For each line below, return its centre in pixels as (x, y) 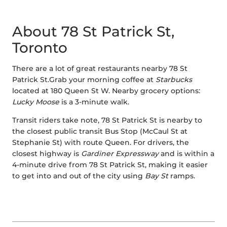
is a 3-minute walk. (94, 102)
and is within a (186, 154)
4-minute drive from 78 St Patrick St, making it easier (110, 165)
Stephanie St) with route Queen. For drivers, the (101, 143)
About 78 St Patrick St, (93, 32)
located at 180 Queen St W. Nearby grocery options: (106, 91)
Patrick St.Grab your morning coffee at (84, 80)
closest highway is (47, 154)
